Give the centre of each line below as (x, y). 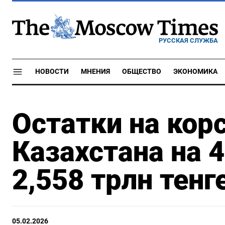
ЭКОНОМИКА (195, 72)
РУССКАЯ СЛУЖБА (188, 40)
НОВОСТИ (52, 72)
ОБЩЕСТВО (142, 72)
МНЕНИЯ (95, 72)
